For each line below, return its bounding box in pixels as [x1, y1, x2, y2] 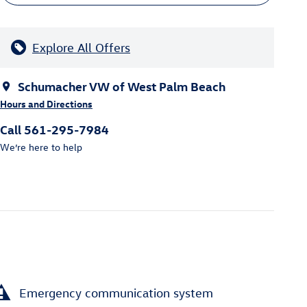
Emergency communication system [19, 285, 213, 300]
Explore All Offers [32, 40, 130, 55]
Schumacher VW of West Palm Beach [18, 77, 225, 94]
